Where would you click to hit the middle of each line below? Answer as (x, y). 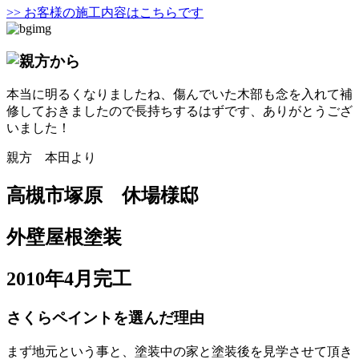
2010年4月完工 (69, 279)
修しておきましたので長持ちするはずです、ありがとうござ (179, 111)
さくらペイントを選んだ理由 (105, 317)
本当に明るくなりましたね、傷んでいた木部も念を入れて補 (179, 95)
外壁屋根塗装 (64, 238)
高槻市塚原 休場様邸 (103, 196)
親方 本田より (51, 158)
